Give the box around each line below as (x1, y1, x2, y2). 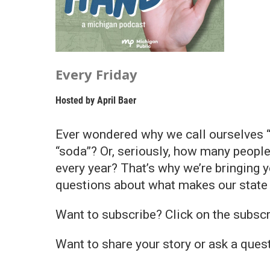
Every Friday (55, 65, 137, 83)
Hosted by (55, 95, 97, 106)
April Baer (97, 95, 136, 106)
